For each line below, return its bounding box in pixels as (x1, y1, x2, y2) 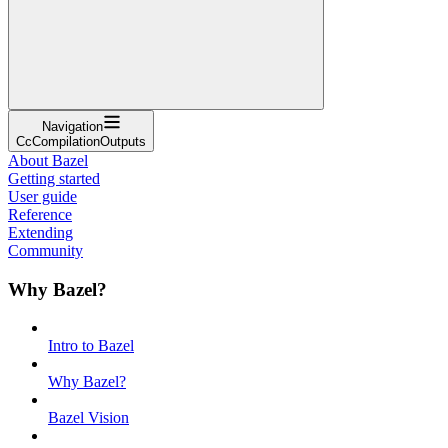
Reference (8, 205, 72, 223)
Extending (8, 223, 73, 241)
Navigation (41, 118, 103, 134)
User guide (8, 187, 77, 205)
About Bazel (8, 151, 88, 169)
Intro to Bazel (48, 337, 134, 355)
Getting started (8, 169, 100, 187)
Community (8, 241, 83, 259)
